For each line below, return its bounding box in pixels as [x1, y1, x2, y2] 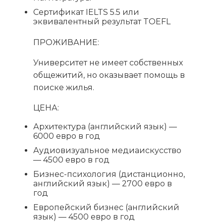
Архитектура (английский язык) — [33, 122, 177, 132]
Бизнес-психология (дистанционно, [33, 169, 185, 179]
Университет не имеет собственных [33, 58, 183, 68]
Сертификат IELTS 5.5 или [33, 7, 140, 17]
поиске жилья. [33, 83, 95, 93]
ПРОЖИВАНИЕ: [33, 38, 100, 48]
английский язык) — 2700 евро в [33, 179, 172, 189]
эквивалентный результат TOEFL [33, 17, 171, 27]
